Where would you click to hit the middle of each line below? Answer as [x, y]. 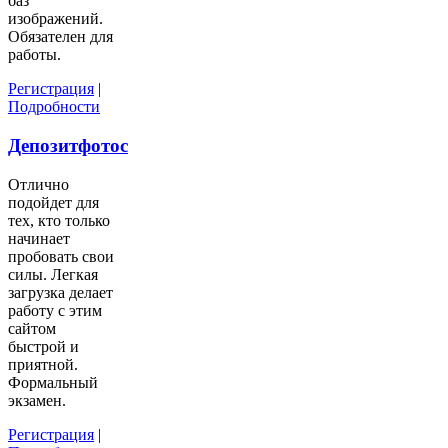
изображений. [55, 19]
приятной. [43, 364]
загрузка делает [60, 292]
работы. [34, 55]
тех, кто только [59, 220]
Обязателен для [60, 37]
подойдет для [53, 202]
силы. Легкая [53, 274]
